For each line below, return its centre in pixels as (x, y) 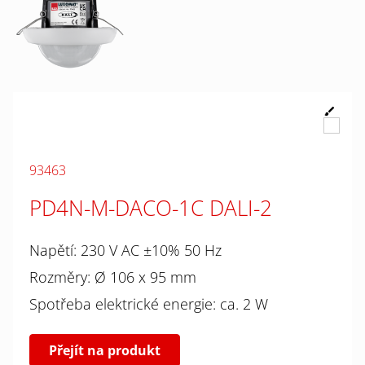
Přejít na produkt (104, 350)
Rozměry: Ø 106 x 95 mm (112, 277)
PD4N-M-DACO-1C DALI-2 (150, 207)
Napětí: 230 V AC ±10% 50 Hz (125, 250)
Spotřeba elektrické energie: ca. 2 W (148, 303)
